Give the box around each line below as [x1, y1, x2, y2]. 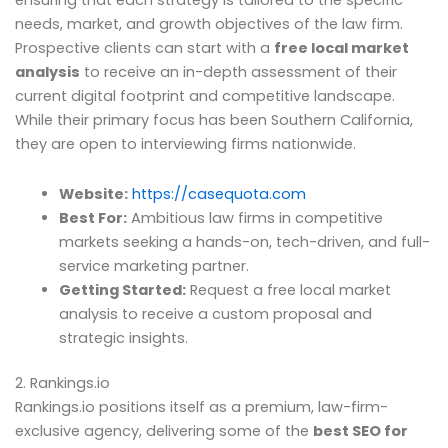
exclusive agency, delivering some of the [15, 421, 313, 442]
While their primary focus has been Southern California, [15, 110, 413, 131]
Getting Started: [58, 279, 186, 300]
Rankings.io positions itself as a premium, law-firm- [15, 397, 388, 418]
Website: [58, 183, 128, 204]
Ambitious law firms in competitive [126, 207, 383, 228]
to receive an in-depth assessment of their [80, 62, 397, 83]
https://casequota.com [131, 183, 306, 204]
